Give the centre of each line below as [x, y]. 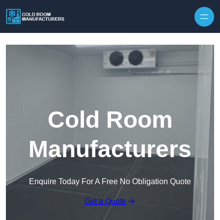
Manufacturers [110, 149]
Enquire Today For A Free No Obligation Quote [110, 182]
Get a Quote [105, 201]
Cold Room [110, 120]
